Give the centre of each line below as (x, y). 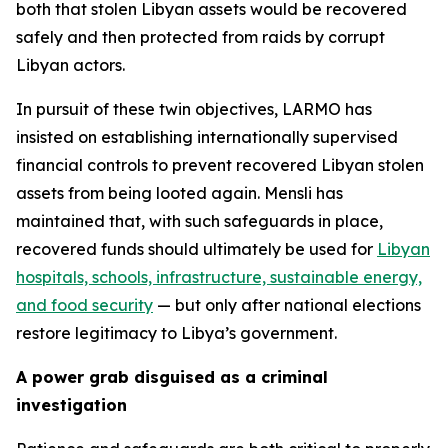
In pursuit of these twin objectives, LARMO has (194, 109)
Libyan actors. (70, 65)
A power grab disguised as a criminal (172, 377)
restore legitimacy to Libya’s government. (176, 333)
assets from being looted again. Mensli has (179, 193)
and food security (84, 305)
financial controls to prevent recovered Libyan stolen (220, 165)
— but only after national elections (287, 305)
